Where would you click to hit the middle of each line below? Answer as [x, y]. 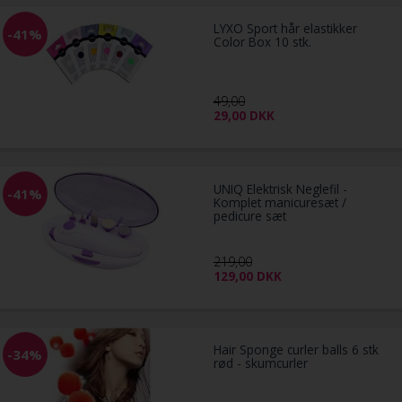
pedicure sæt [249, 216]
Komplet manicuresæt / [280, 203]
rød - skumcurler [260, 363]
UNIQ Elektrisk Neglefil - [280, 189]
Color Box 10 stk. [262, 42]
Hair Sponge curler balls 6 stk [296, 350]
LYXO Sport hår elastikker [285, 29]
